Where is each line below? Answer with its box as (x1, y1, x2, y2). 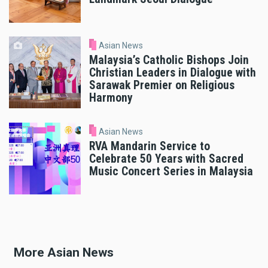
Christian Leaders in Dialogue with (89, 66, 256, 80)
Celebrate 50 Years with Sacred (89, 151, 243, 166)
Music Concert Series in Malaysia (89, 164, 253, 178)
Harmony (89, 91, 133, 105)
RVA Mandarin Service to (89, 139, 210, 153)
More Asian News (14, 245, 114, 260)
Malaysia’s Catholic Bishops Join (89, 53, 249, 68)
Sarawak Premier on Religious (89, 78, 234, 93)
